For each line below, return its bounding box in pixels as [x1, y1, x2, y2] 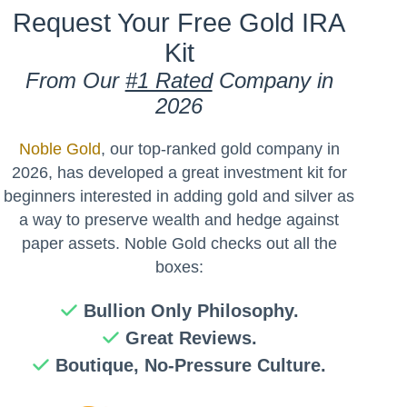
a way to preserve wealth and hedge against [19, 211, 340, 230]
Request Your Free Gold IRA [13, 8, 346, 38]
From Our [25, 68, 125, 94]
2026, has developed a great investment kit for [11, 164, 347, 183]
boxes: [154, 258, 203, 277]
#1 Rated [124, 68, 213, 94]
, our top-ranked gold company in [100, 140, 340, 159]
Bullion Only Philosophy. [83, 301, 299, 322]
